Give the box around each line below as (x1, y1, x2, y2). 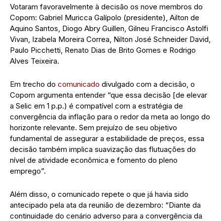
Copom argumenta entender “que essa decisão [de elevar (10, 90, 207, 100)
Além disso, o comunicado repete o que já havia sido (10, 189, 188, 199)
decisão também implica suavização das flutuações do (10, 144, 196, 154)
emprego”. (10, 166, 46, 176)
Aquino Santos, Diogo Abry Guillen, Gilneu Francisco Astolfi (10, 23, 208, 33)
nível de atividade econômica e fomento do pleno (10, 155, 178, 165)
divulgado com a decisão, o (100, 79, 195, 89)
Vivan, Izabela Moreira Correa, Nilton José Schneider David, (10, 34, 211, 44)
